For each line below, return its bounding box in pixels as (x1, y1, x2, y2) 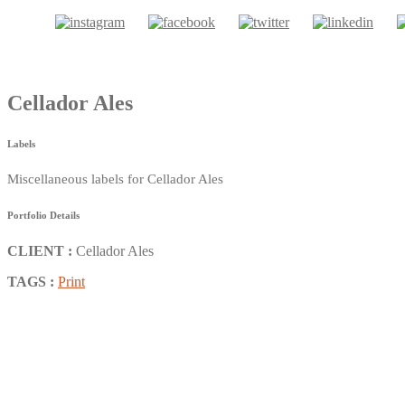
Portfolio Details (7, 210, 80, 221)
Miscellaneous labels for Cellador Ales (7, 172, 223, 187)
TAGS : (7, 274, 54, 290)
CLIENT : (7, 243, 72, 259)
